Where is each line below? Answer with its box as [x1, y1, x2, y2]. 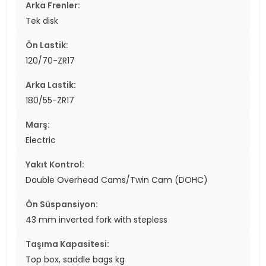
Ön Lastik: [26, 39, 68, 51]
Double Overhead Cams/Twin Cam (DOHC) [26, 173, 208, 186]
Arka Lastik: [26, 78, 76, 91]
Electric [26, 134, 56, 146]
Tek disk [26, 14, 58, 27]
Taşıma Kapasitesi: [26, 237, 109, 250]
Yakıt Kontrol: [26, 158, 84, 170]
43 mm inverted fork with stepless [26, 213, 167, 226]
